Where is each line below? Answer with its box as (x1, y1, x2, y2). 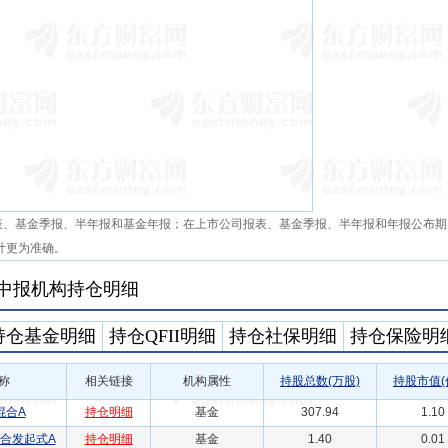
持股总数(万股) (280, 374, 360, 388)
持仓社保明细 (229, 326, 337, 346)
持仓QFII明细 (109, 326, 216, 346)
